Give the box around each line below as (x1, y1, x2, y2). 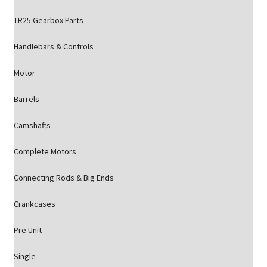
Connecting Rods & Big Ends (13, 172, 114, 183)
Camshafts (13, 120, 51, 131)
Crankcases (13, 198, 55, 209)
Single (13, 251, 36, 262)
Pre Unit (13, 225, 42, 235)
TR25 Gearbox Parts (13, 15, 83, 26)
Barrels (13, 94, 39, 104)
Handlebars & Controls (13, 41, 94, 52)
